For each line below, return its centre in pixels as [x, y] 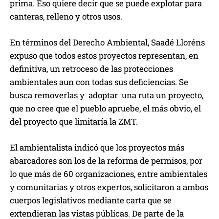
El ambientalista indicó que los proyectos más [97, 148]
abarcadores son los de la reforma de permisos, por [106, 161]
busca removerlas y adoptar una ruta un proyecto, [107, 95]
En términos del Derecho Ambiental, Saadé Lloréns [107, 43]
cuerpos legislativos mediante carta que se [91, 200]
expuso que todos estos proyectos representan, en [104, 56]
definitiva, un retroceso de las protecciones [91, 69]
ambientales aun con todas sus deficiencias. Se [99, 82]
